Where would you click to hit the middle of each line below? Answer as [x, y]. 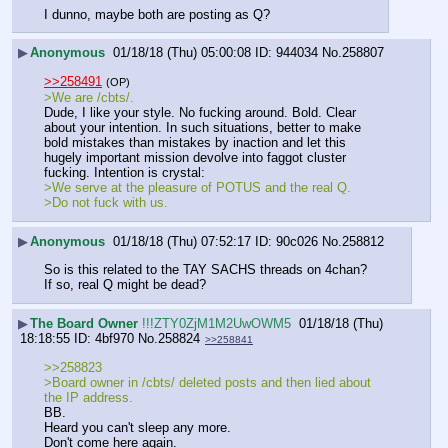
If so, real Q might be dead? [125, 284]
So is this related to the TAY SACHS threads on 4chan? [205, 269]
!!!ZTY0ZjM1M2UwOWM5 [216, 323]
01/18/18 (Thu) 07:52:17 [182, 241]
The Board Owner [86, 323]
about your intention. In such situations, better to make [202, 127]
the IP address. [88, 397]
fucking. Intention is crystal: [126, 172]
